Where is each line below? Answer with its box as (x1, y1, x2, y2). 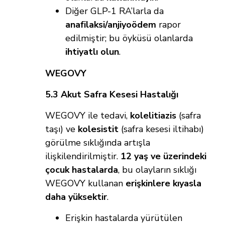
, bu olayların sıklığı (118, 164, 196, 176)
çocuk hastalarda (45, 164, 118, 176)
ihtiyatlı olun (65, 46, 119, 58)
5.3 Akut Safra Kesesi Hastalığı (45, 88, 178, 101)
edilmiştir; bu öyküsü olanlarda (65, 32, 193, 45)
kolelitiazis (130, 109, 176, 122)
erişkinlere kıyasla (126, 177, 201, 190)
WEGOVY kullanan (45, 177, 126, 190)
